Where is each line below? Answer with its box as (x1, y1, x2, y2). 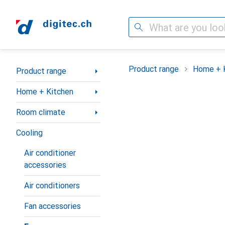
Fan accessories (24, 201, 81, 211)
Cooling (16, 128, 43, 138)
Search (129, 22, 153, 32)
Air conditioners (24, 181, 80, 190)
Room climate (16, 107, 65, 117)
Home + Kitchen (16, 87, 73, 96)
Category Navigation (16, 62, 89, 72)
